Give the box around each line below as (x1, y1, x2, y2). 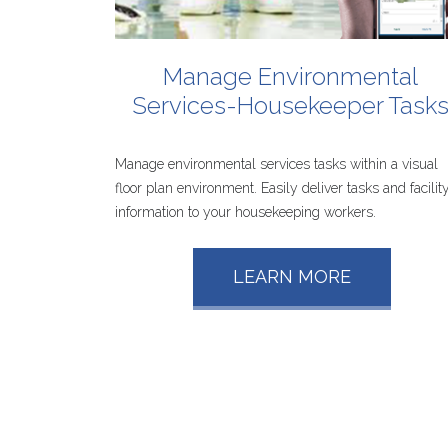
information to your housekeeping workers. (114, 203, 376, 220)
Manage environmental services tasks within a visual (114, 155, 438, 172)
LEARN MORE (233, 265, 352, 287)
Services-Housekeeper (131, 90, 383, 120)
